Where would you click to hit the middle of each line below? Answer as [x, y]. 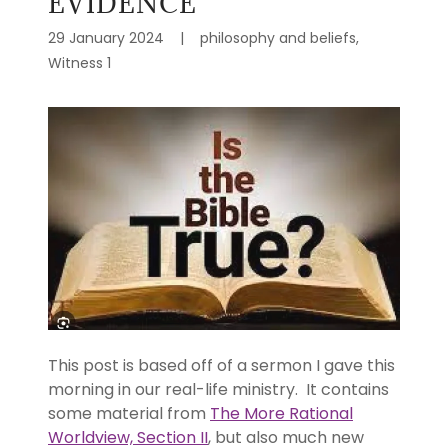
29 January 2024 [106, 38]
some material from [129, 413]
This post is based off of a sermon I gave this [221, 365]
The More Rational [281, 413]
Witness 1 [79, 63]
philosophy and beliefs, [279, 38]
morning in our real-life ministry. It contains [218, 389]
